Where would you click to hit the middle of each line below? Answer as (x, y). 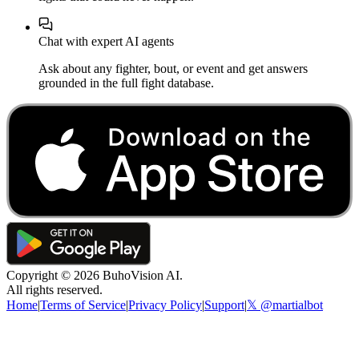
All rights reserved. (54, 289)
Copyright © (40, 275)
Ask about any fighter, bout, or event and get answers (173, 69)
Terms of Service (83, 305)
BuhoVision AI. (141, 275)
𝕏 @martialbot (285, 305)
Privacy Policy (165, 305)
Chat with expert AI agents (106, 42)
